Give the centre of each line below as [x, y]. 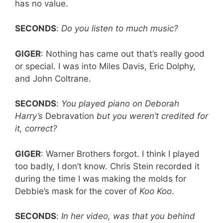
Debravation [70, 116]
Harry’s [30, 116]
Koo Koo [156, 191]
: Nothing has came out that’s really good [123, 54]
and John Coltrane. [53, 78]
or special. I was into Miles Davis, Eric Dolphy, [105, 66]
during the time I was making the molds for [101, 178]
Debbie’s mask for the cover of [77, 191]
